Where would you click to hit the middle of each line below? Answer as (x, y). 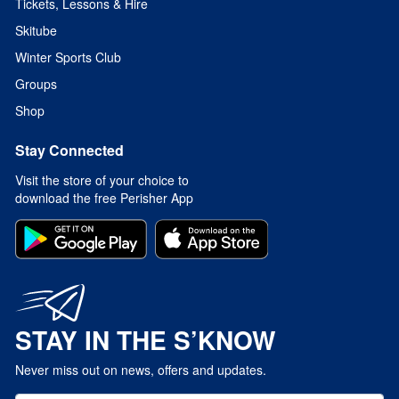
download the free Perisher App (104, 198)
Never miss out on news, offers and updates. (141, 370)
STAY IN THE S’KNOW (145, 340)
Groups (36, 84)
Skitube (36, 31)
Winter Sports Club (68, 57)
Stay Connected (69, 151)
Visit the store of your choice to (102, 180)
